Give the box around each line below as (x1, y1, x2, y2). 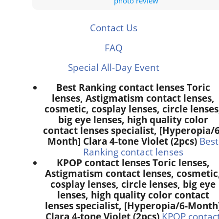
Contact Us (89, 22, 137, 34)
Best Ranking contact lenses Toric (56, 81, 210, 94)
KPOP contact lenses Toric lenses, (56, 156, 210, 169)
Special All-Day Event (67, 61, 159, 74)
